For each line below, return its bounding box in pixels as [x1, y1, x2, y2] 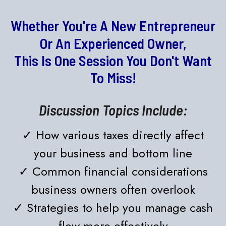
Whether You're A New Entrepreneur [11, 17, 215, 34]
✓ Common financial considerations [18, 162, 208, 180]
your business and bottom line [34, 144, 192, 162]
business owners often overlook [31, 181, 195, 198]
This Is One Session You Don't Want [14, 51, 212, 69]
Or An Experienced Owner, [39, 34, 187, 52]
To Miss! [90, 69, 136, 86]
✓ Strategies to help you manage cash [13, 199, 213, 216]
